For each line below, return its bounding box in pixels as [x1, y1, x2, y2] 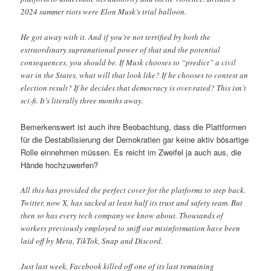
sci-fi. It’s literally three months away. [21, 95, 144, 106]
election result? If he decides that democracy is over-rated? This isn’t [21, 82, 247, 94]
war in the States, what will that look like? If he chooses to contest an [21, 70, 249, 81]
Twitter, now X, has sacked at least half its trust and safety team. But [21, 197, 243, 208]
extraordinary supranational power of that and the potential [21, 44, 221, 56]
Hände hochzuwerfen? [21, 158, 99, 171]
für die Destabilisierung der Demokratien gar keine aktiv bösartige [21, 133, 249, 145]
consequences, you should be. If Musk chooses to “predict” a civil [21, 57, 237, 68]
